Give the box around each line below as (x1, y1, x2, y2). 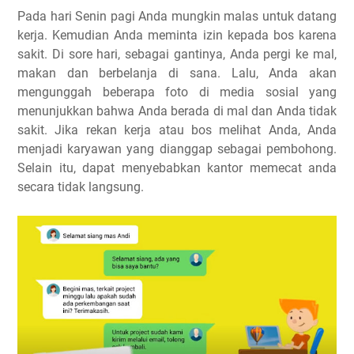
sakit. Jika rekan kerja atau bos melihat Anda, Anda (17, 122, 337, 137)
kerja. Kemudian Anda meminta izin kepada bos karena (17, 27, 337, 43)
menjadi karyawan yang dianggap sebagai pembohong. (17, 141, 337, 156)
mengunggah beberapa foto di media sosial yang (17, 84, 337, 100)
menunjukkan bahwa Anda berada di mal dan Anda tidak (17, 103, 337, 119)
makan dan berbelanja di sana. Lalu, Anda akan (17, 65, 337, 81)
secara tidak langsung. (17, 179, 144, 194)
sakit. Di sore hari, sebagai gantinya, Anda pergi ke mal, (17, 46, 337, 62)
